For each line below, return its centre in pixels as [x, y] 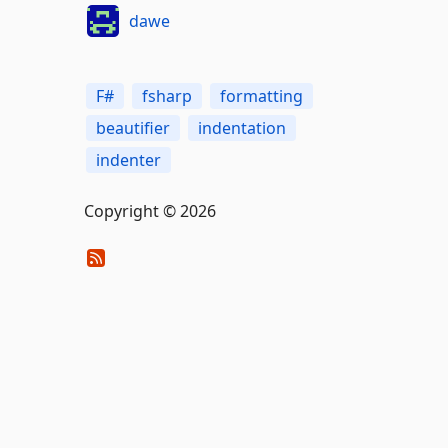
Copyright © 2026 [149, 211]
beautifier [132, 128]
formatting [261, 96]
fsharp [166, 96]
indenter [128, 160]
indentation [241, 128]
